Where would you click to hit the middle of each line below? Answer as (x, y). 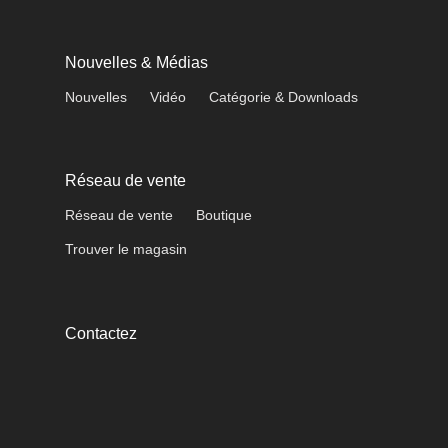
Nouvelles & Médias (137, 62)
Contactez (101, 333)
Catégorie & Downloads (284, 96)
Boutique (224, 215)
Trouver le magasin (126, 249)
